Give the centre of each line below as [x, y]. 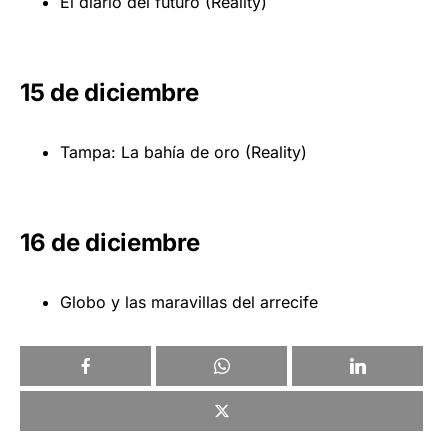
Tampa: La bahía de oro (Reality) [183, 151]
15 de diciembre [109, 92]
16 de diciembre [110, 242]
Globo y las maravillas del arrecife [189, 301]
